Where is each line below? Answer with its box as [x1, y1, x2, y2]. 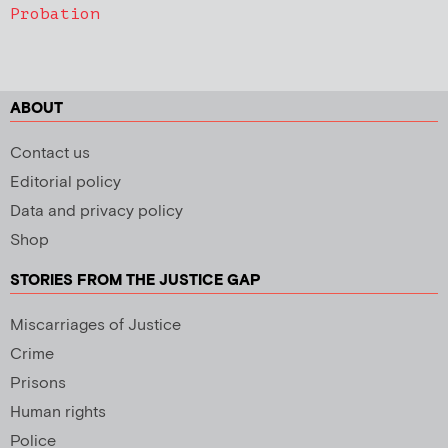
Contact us [10, 142, 90, 164]
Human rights [10, 401, 106, 423]
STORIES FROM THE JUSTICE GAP [10, 270, 261, 290]
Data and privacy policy [10, 200, 183, 222]
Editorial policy [10, 171, 121, 193]
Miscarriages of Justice [10, 314, 181, 336]
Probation [10, 4, 100, 23]
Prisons [10, 372, 66, 394]
